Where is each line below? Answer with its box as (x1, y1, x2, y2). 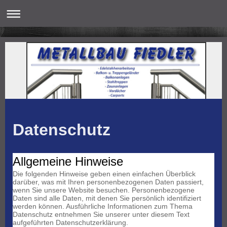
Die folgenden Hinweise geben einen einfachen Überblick (13, 170, 196, 178)
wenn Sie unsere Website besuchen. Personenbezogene (13, 186, 195, 195)
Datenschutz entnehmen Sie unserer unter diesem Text (13, 210, 190, 219)
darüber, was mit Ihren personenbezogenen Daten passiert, (13, 178, 204, 186)
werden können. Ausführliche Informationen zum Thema (13, 202, 193, 211)
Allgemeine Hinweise (13, 155, 123, 169)
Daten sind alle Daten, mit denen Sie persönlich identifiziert (13, 194, 201, 203)
